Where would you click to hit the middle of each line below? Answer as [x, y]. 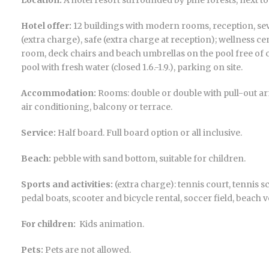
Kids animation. [112, 224]
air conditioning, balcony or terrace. [97, 107]
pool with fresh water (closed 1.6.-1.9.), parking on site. [132, 67]
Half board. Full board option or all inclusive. [150, 133]
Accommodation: [59, 93]
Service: [39, 133]
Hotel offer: [47, 26]
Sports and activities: [68, 184]
